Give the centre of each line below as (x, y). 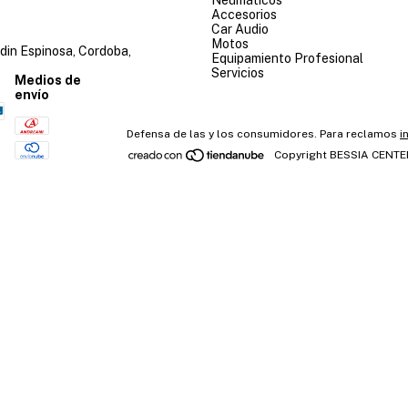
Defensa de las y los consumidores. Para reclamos (262, 133)
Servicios (238, 72)
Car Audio (240, 29)
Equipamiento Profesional (287, 58)
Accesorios (244, 14)
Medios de (48, 80)
